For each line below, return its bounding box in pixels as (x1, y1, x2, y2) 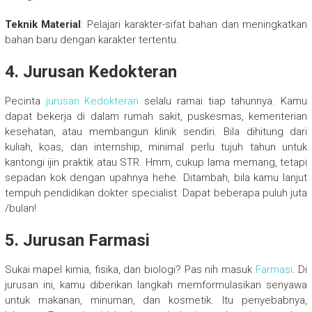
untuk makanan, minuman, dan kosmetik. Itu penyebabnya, (4, 294, 308, 307)
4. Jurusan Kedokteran (4, 62, 177, 82)
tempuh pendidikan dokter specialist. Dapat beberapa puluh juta (4, 187, 308, 200)
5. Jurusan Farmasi (4, 231, 150, 251)
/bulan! (4, 202, 36, 215)
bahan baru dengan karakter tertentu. (4, 33, 179, 47)
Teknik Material (4, 18, 81, 31)
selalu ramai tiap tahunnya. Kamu (139, 95, 308, 108)
